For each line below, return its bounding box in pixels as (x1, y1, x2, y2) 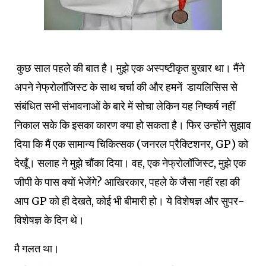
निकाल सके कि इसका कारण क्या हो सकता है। (14, 118, 186, 132)
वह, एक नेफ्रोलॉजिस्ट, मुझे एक (132, 156, 246, 170)
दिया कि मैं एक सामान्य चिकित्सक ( (14, 137, 141, 151)
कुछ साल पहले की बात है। (17, 61, 116, 75)
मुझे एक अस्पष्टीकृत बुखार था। (116, 61, 233, 75)
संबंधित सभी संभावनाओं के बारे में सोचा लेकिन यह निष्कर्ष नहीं (14, 99, 235, 113)
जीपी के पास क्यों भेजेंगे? (14, 175, 104, 189)
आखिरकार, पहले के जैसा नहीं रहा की (104, 175, 240, 189)
